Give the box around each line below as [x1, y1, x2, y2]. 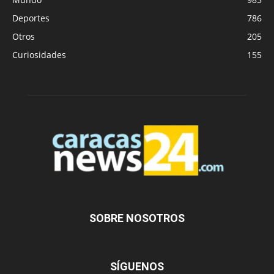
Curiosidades [12, 49, 66, 61]
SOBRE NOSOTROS [89, 211, 185, 224]
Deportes [12, 12, 50, 24]
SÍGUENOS [110, 259, 164, 273]
